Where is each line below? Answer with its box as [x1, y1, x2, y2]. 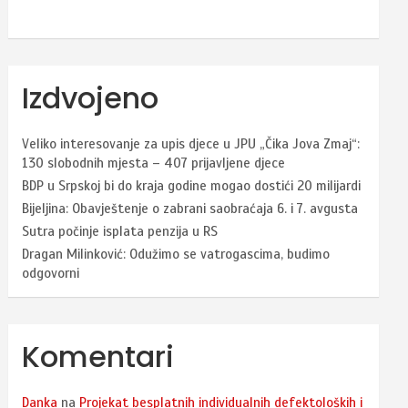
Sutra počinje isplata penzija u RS [22, 222, 219, 240]
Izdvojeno [22, 76, 159, 118]
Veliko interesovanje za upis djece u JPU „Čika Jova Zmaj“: [22, 135, 361, 152]
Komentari [22, 335, 175, 377]
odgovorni [22, 264, 80, 281]
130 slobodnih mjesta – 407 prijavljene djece [22, 154, 286, 171]
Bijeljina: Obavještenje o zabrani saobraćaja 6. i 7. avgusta [22, 199, 359, 217]
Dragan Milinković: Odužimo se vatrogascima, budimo [22, 245, 331, 262]
